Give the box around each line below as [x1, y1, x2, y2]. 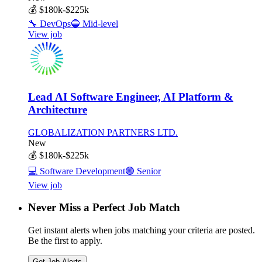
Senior [135, 166, 161, 176]
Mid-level [80, 19, 118, 29]
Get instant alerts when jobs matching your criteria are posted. [28, 225, 255, 236]
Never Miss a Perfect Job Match [28, 201, 180, 214]
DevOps [37, 19, 71, 29]
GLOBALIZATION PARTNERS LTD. [28, 127, 178, 137]
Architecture [28, 103, 87, 116]
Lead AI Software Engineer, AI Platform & [28, 90, 233, 103]
